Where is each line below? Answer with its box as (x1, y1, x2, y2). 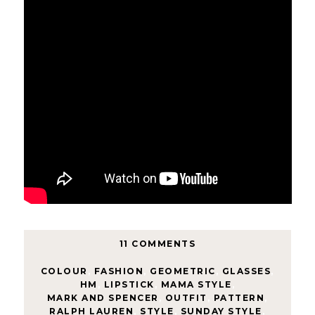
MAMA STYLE (160, 279, 232, 290)
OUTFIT (165, 292, 207, 304)
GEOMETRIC (150, 266, 216, 277)
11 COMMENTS (119, 238, 196, 250)
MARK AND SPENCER (46, 292, 159, 304)
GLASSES (221, 266, 271, 277)
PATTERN (213, 292, 265, 304)
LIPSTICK (103, 279, 155, 290)
